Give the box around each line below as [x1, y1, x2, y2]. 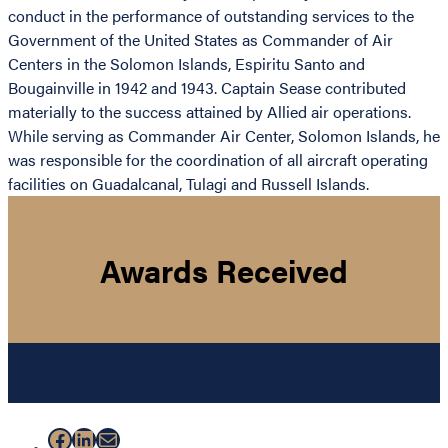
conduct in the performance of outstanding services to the [8, 4, 414, 28]
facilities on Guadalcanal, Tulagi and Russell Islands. [8, 172, 369, 196]
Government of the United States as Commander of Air [8, 28, 393, 52]
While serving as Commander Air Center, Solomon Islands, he [8, 124, 440, 148]
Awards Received [100, 247, 348, 292]
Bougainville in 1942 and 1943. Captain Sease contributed [8, 76, 406, 100]
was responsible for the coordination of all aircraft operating [8, 148, 428, 172]
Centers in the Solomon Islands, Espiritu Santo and [8, 52, 365, 76]
